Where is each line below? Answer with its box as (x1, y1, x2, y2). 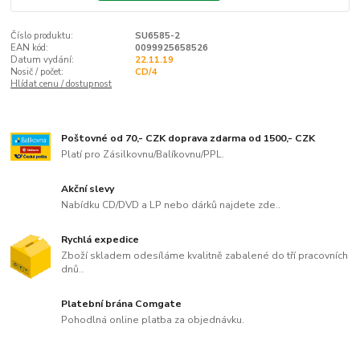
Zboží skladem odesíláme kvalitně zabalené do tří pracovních (61, 248, 349, 262)
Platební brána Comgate (61, 297, 182, 311)
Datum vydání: (10, 53, 75, 66)
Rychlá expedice (61, 233, 140, 247)
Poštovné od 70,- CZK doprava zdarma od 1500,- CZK (61, 132, 316, 145)
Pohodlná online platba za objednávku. (61, 313, 245, 326)
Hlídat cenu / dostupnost (10, 77, 112, 90)
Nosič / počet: (10, 65, 64, 78)
